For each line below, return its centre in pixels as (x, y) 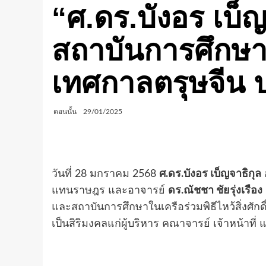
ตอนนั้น (65, 112)
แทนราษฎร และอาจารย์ (110, 191)
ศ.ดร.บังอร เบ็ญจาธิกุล (210, 174)
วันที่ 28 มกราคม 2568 (105, 174)
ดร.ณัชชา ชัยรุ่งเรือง (215, 191)
